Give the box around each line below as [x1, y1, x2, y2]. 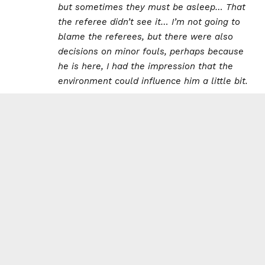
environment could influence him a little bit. [58, 75, 248, 86]
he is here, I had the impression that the [58, 60, 233, 72]
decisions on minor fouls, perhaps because [58, 46, 244, 57]
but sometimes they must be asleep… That [58, 1, 245, 12]
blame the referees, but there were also [58, 31, 233, 42]
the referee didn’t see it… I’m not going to [58, 16, 240, 27]
